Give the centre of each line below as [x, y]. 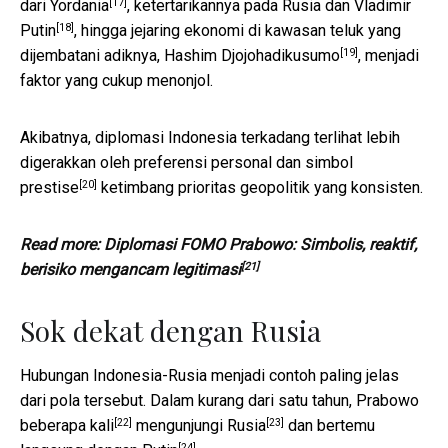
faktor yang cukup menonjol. [116, 81]
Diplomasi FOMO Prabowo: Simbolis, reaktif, [260, 245]
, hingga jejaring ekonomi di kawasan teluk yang [237, 31]
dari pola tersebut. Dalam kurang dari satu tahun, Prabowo [219, 401]
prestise [49, 188]
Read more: [62, 245]
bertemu [346, 426]
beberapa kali [67, 426]
